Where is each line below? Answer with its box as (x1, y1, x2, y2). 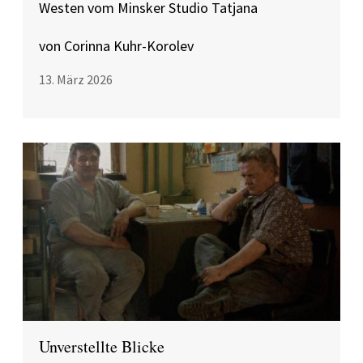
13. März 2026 (39, 71, 113, 88)
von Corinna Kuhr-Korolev (39, 36, 194, 55)
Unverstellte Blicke (39, 335, 164, 357)
